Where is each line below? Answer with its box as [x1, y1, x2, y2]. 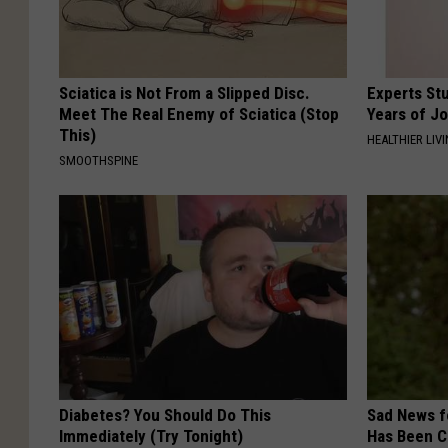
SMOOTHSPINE [59, 152, 138, 168]
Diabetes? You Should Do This [59, 404, 271, 425]
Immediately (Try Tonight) [59, 425, 243, 446]
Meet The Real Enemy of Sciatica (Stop [59, 103, 339, 124]
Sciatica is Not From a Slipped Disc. [59, 82, 310, 103]
